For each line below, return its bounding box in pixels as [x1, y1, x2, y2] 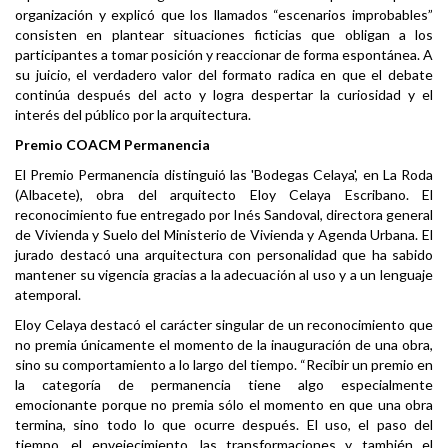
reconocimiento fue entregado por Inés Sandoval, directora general [15, 206, 433, 224]
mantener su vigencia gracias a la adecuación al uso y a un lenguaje [15, 266, 433, 284]
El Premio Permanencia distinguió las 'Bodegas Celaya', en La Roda [15, 166, 433, 184]
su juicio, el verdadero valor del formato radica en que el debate [15, 66, 433, 84]
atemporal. [15, 286, 81, 304]
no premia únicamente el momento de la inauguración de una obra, [15, 336, 433, 354]
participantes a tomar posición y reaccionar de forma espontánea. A [15, 46, 433, 64]
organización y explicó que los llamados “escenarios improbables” [15, 6, 433, 24]
